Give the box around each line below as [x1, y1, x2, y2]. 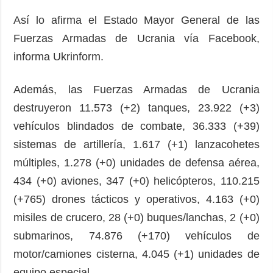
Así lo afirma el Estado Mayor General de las [13, 13, 260, 26]
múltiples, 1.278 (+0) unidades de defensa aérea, [13, 156, 260, 169]
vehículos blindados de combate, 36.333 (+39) [13, 119, 260, 132]
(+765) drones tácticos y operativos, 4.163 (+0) [13, 193, 260, 205]
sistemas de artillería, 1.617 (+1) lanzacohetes [13, 138, 260, 151]
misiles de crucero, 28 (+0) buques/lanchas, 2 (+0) [13, 211, 260, 224]
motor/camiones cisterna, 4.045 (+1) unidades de [13, 247, 260, 260]
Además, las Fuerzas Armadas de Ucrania [13, 83, 260, 96]
